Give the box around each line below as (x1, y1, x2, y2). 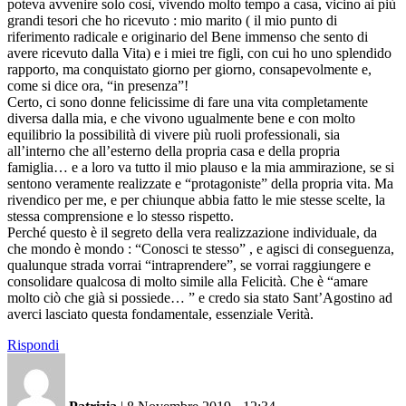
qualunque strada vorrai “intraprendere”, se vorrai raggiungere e (7, 256, 371, 273)
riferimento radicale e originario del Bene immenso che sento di (7, 28, 368, 44)
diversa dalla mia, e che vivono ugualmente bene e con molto (7, 110, 355, 126)
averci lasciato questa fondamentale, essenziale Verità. (7, 305, 314, 322)
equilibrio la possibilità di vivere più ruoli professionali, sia (7, 126, 340, 142)
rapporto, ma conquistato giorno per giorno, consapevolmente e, (7, 61, 372, 77)
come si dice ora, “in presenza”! (7, 77, 188, 93)
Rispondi (7, 336, 59, 353)
